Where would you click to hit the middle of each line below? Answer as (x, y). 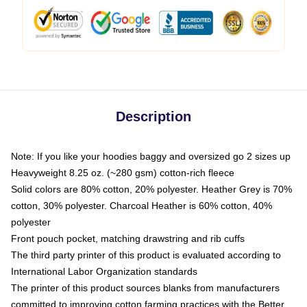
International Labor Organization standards (104, 271)
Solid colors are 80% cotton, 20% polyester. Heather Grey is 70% (151, 189)
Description (153, 116)
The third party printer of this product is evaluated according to (146, 255)
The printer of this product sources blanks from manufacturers (145, 287)
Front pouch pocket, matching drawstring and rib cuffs (128, 238)
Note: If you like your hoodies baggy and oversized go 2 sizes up (151, 156)
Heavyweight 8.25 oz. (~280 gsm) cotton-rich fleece (123, 172)
